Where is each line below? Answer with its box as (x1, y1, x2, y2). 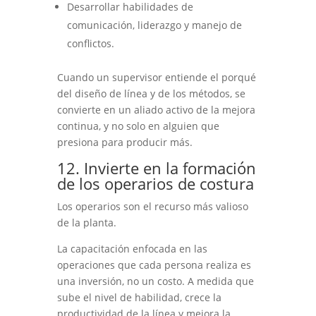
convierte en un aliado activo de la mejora (56, 102, 255, 116)
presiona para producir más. (56, 135, 193, 149)
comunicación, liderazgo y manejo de (66, 18, 242, 32)
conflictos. (66, 36, 114, 50)
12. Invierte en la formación (56, 157, 256, 178)
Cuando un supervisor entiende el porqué (56, 70, 256, 84)
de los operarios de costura (56, 172, 254, 194)
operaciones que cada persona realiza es (56, 257, 251, 272)
